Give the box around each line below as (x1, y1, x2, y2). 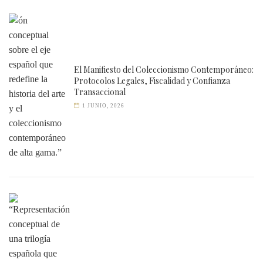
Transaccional (74, 86, 126, 97)
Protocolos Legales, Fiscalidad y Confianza (74, 75, 230, 86)
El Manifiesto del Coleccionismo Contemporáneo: (74, 64, 254, 75)
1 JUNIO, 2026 (82, 103, 125, 109)
